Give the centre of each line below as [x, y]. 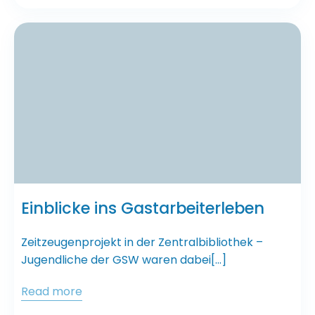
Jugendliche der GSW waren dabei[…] [124, 260]
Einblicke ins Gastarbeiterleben [143, 208]
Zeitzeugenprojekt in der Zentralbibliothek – [142, 243]
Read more [52, 292]
